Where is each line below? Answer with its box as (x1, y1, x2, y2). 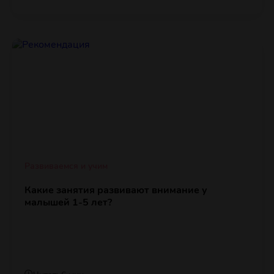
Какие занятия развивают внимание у (24, 183, 207, 198)
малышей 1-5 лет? (24, 196, 112, 210)
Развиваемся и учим (24, 160, 108, 172)
